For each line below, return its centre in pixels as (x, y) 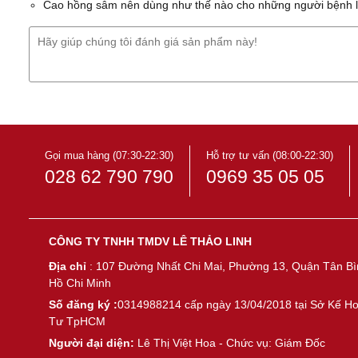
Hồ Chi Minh (80, 283)
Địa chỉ (69, 266)
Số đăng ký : (83, 304)
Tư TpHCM (77, 321)
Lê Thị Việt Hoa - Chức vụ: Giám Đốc (231, 343)
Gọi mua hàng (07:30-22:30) (109, 155)
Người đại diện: (93, 343)
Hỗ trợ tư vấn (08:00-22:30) (269, 155)
